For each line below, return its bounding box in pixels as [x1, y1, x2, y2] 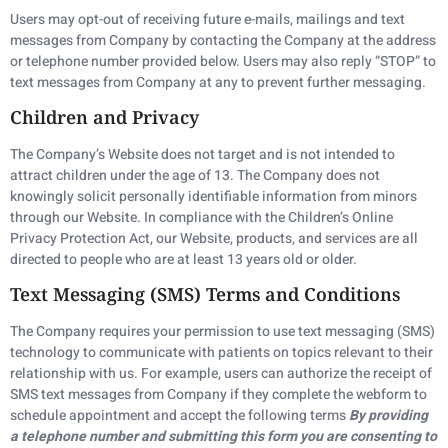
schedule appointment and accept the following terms [10, 405, 349, 427]
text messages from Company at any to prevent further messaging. [10, 71, 426, 93]
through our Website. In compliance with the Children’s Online [10, 207, 393, 229]
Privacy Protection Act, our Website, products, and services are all [10, 228, 418, 250]
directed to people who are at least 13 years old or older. [10, 249, 357, 271]
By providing [349, 405, 428, 427]
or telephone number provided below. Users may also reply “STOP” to [10, 50, 436, 72]
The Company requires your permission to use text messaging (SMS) [10, 321, 435, 343]
